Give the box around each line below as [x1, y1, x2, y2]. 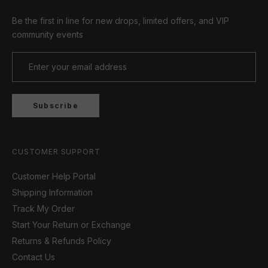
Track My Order [12, 203, 75, 214]
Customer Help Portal [12, 170, 96, 181]
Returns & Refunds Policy [12, 235, 111, 246]
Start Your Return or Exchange [12, 219, 131, 230]
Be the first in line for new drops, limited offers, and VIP [12, 15, 229, 26]
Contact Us [12, 251, 55, 262]
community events [12, 29, 83, 39]
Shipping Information [12, 187, 93, 197]
